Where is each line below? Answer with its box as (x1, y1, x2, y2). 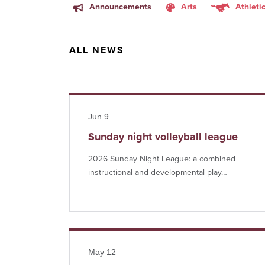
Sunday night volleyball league (88, 130, 238, 143)
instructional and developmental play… (88, 167, 227, 177)
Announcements (87, 2, 152, 12)
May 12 (88, 247, 116, 257)
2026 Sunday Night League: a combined (88, 154, 235, 164)
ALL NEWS (69, 44, 124, 56)
